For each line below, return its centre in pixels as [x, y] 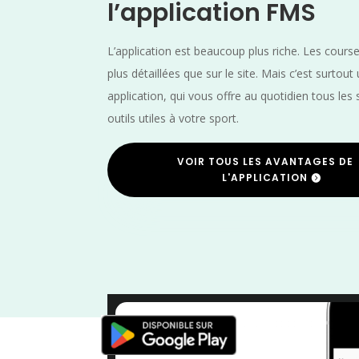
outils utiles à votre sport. [173, 119]
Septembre [248, 316]
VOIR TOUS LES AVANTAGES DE [265, 162]
